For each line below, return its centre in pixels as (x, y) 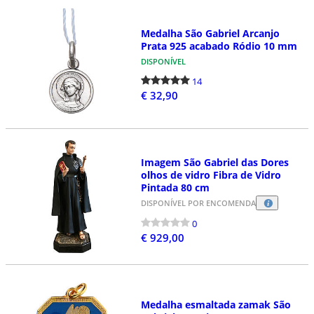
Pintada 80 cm (175, 187)
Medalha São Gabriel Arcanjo (210, 33)
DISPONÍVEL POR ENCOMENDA (198, 203)
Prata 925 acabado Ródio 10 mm (219, 46)
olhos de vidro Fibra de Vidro (211, 175)
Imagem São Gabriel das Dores (214, 162)
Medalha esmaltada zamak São (216, 304)
